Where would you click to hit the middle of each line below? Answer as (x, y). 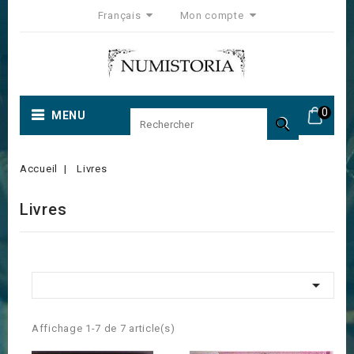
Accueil (39, 169)
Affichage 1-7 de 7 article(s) (104, 328)
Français (121, 15)
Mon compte (212, 15)
